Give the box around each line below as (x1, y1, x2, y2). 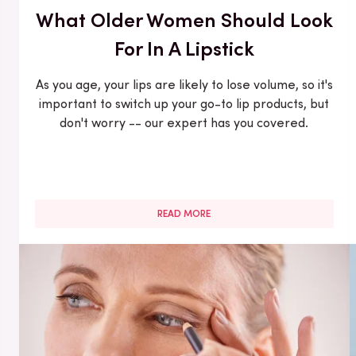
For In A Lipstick (114, 36, 254, 60)
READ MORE (157, 207, 211, 219)
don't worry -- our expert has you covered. (60, 114, 309, 130)
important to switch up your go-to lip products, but (39, 95, 330, 111)
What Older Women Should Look (35, 7, 333, 32)
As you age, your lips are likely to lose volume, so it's (35, 76, 333, 92)
